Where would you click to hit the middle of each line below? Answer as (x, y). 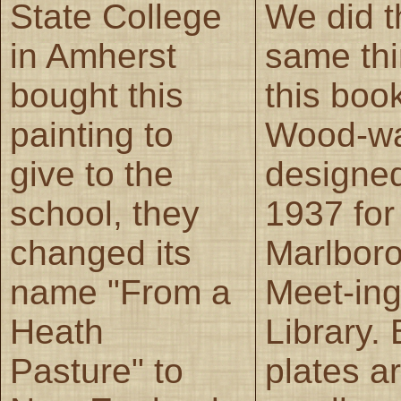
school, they (105, 213)
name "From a (120, 292)
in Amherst (93, 55)
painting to (92, 134)
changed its (101, 252)
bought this (97, 95)
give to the (92, 174)
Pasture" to (97, 371)
